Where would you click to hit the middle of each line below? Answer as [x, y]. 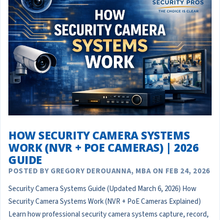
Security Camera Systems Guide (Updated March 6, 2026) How [102, 189]
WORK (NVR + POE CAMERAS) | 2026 [104, 148]
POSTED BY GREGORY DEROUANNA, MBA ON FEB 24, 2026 [109, 171]
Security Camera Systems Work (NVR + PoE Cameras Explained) [105, 202]
